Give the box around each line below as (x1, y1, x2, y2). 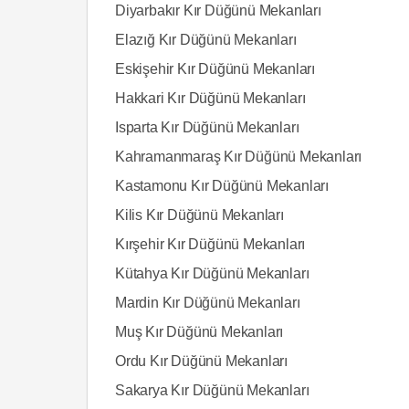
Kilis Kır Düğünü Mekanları (115, 207, 284, 223)
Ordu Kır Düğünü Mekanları (115, 353, 288, 369)
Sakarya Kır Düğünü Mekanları (115, 383, 309, 398)
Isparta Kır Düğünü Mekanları (115, 120, 299, 135)
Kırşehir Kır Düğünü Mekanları (115, 236, 306, 252)
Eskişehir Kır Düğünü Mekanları (115, 61, 315, 77)
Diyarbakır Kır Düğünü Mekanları (115, 3, 321, 18)
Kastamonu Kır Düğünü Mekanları (115, 178, 329, 194)
